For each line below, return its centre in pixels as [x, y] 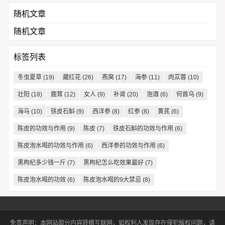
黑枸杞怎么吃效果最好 [113, 162]
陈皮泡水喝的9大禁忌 [112, 180]
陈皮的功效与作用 [41, 128]
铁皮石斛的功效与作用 [143, 128]
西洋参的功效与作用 [128, 145]
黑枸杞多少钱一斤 [41, 162]
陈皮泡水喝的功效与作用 [50, 145]
